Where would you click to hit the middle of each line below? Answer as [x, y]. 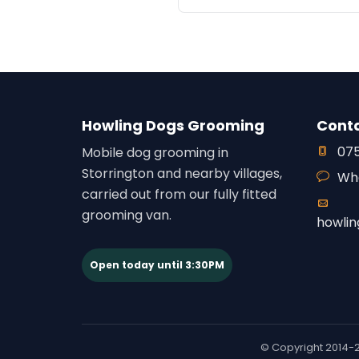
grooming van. [127, 215]
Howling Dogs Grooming [173, 125]
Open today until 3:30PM [157, 265]
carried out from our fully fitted [179, 194]
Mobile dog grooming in [155, 153]
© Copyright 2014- [307, 347]
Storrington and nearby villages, [182, 173]
